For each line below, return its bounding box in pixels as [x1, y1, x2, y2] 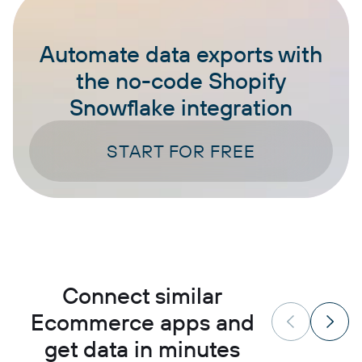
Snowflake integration [69, 92, 293, 121]
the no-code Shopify [76, 65, 286, 95]
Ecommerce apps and [30, 307, 255, 336]
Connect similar [62, 280, 222, 309]
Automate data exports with [40, 39, 322, 68]
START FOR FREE [107, 139, 255, 162]
